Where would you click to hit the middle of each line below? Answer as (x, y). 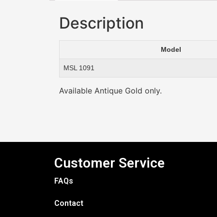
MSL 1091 (79, 68)
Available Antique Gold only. (110, 90)
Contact (69, 203)
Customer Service (109, 163)
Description (101, 23)
